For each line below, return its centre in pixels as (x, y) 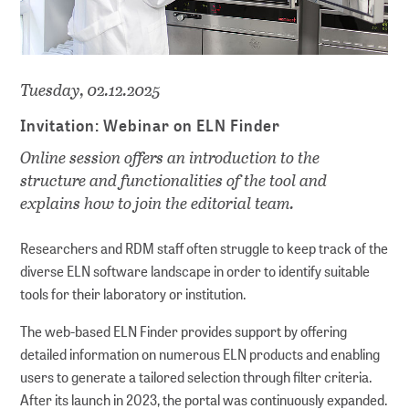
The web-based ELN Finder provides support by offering (184, 331)
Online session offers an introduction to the (170, 157)
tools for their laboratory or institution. (134, 294)
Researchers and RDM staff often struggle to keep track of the (204, 248)
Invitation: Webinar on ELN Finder (151, 126)
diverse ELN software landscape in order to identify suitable (195, 271)
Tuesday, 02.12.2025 (91, 89)
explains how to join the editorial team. (157, 203)
